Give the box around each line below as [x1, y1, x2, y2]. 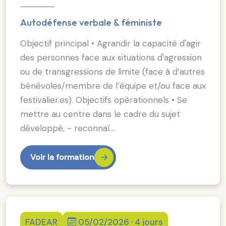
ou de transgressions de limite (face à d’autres [20, 66, 205, 77]
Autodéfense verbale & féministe [20, 16, 162, 28]
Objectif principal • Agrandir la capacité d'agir [20, 37, 201, 49]
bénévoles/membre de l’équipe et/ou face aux [20, 80, 206, 91]
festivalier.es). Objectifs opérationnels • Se [20, 94, 187, 105]
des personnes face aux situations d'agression [20, 51, 202, 63]
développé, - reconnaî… [20, 122, 115, 134]
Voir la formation [30, 151, 94, 162]
